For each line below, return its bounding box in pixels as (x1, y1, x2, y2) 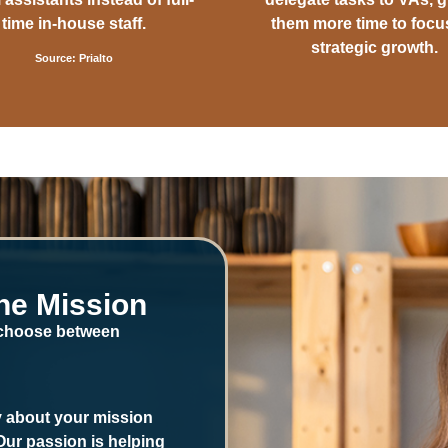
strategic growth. (310, 39, 438, 57)
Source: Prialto (35, 52, 113, 65)
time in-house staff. (2, 15, 146, 33)
